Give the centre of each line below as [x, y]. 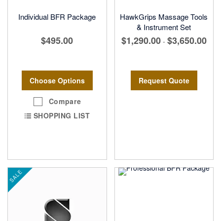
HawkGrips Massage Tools [164, 16]
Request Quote [164, 80]
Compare [65, 101]
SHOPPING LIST [61, 116]
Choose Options [57, 80]
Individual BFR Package [57, 16]
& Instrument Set [164, 27]
